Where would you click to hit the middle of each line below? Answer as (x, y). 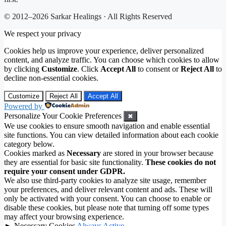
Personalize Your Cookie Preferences (63, 116)
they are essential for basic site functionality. (75, 162)
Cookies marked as (35, 153)
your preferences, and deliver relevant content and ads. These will (108, 190)
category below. (29, 144)
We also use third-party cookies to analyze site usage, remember (105, 181)
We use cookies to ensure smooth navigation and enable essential (107, 126)
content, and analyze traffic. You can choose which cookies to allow (112, 60)
